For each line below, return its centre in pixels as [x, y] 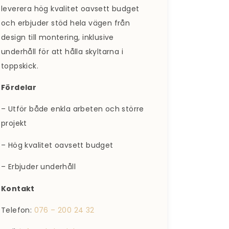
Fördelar [19, 88]
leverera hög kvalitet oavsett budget [70, 8]
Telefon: [18, 210]
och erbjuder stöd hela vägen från [66, 23]
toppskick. [20, 66]
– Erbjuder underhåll [38, 167]
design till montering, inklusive [58, 37]
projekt [14, 123]
